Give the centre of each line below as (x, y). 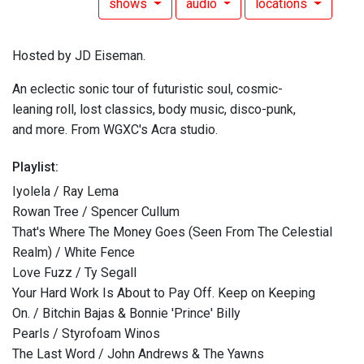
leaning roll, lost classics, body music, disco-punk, (154, 110)
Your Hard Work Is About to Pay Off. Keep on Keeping (164, 293)
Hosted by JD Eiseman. (79, 56)
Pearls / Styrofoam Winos (86, 334)
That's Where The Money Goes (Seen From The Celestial (172, 232)
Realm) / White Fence (74, 253)
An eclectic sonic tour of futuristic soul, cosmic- (147, 89)
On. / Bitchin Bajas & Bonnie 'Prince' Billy (126, 314)
